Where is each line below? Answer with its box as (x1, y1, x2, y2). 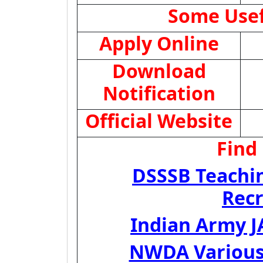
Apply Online (99, 31, 219, 56)
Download (112, 58, 206, 83)
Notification (102, 80, 215, 106)
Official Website (85, 108, 232, 133)
